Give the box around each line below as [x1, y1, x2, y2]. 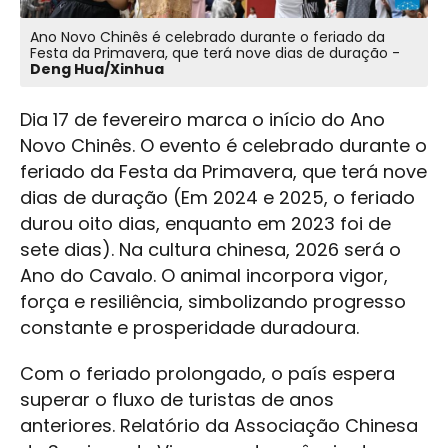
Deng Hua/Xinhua [30, 58, 164, 79]
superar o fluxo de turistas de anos [20, 386, 334, 412]
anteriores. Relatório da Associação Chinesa [20, 412, 418, 438]
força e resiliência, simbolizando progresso [20, 288, 406, 314]
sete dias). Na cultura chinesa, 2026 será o [20, 236, 401, 262]
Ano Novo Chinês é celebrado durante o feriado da [30, 26, 385, 47]
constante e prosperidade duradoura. [20, 314, 359, 340]
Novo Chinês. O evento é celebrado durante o [20, 132, 427, 158]
